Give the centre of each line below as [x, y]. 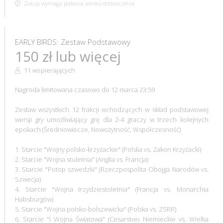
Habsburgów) [34, 199]
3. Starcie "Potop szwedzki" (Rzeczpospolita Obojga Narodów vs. [112, 169]
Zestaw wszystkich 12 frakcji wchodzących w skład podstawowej [112, 109]
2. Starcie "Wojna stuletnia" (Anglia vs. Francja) [81, 159]
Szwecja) [28, 179]
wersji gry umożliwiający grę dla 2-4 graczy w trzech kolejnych [112, 119]
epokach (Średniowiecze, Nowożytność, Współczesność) [98, 129]
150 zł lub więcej [68, 56]
